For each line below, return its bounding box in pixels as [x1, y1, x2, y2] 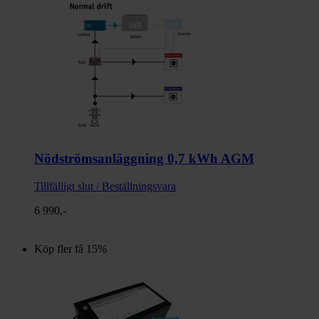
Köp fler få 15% [34, 242, 107, 255]
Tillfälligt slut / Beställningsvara [34, 179, 176, 192]
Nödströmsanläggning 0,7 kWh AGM [34, 150, 254, 166]
